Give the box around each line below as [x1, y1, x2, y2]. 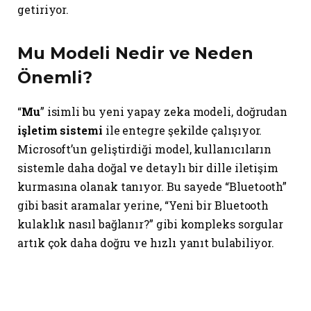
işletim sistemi [17, 123, 103, 138]
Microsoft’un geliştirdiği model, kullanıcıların [17, 142, 272, 157]
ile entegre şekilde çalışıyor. [102, 123, 262, 138]
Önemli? [17, 67, 92, 88]
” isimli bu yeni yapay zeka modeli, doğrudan [40, 104, 288, 119]
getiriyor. [17, 2, 69, 17]
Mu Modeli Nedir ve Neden [17, 43, 254, 64]
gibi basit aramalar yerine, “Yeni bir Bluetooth [17, 198, 269, 213]
